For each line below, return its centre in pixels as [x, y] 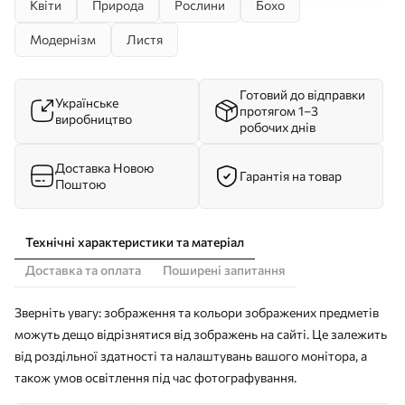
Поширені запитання [224, 270]
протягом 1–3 [279, 111]
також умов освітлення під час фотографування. [155, 377]
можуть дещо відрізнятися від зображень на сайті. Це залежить [201, 334]
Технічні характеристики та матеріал [135, 242]
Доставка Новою [104, 168]
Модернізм [63, 39]
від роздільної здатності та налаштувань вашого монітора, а [191, 356]
